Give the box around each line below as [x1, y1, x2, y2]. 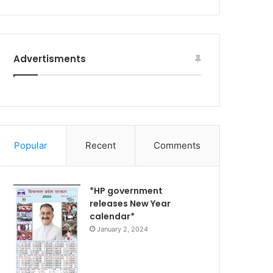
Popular [13, 139, 48, 151]
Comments [154, 139, 201, 151]
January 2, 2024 [97, 224, 149, 233]
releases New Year [90, 197, 171, 210]
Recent [85, 139, 116, 151]
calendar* [90, 210, 135, 222]
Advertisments [13, 52, 87, 65]
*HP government [90, 184, 163, 197]
